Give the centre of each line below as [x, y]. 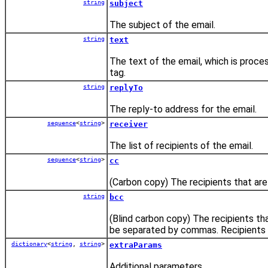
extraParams [136, 245]
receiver [129, 124]
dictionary [29, 243]
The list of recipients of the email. [181, 145]
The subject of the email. [162, 25]
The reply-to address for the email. [183, 109]
